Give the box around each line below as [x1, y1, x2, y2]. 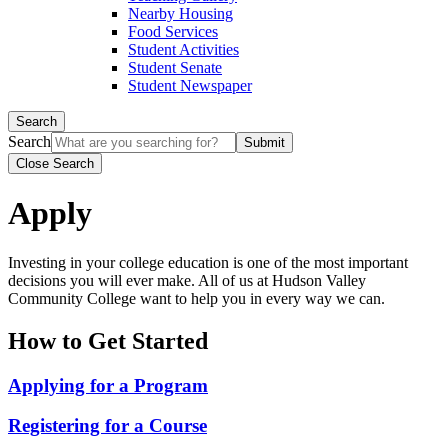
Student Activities [128, 41, 239, 58]
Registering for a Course [8, 415, 207, 437]
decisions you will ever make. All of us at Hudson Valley [8, 271, 366, 289]
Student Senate [128, 59, 222, 76]
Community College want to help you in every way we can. [8, 289, 385, 307]
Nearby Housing [128, 5, 233, 22]
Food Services [128, 23, 218, 40]
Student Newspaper [128, 77, 252, 94]
